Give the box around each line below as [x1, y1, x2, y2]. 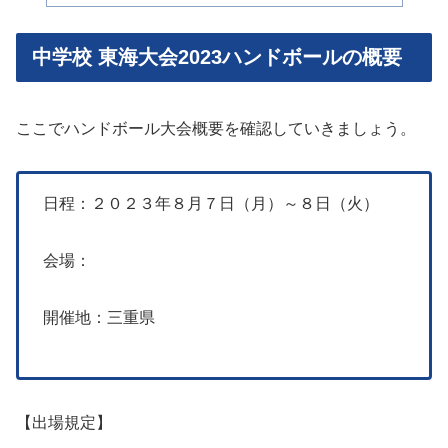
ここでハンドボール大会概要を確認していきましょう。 [16, 119, 416, 137]
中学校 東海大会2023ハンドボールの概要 [32, 46, 402, 69]
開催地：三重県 [43, 308, 155, 326]
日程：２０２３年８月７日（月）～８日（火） [43, 195, 379, 213]
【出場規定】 [16, 413, 112, 431]
